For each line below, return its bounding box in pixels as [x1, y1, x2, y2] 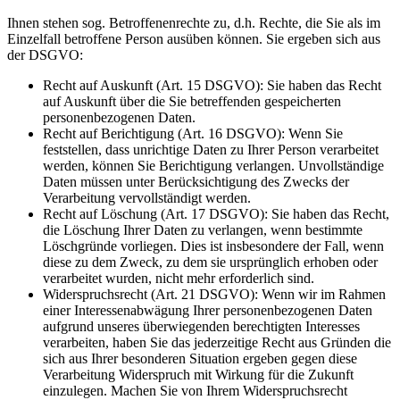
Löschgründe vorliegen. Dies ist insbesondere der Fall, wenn [43, 238, 384, 254]
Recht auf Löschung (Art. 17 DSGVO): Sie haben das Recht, [43, 206, 389, 222]
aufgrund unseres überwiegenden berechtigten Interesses [43, 319, 360, 335]
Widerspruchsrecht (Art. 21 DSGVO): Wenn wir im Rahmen [43, 287, 386, 303]
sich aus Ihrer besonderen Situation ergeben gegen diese [43, 351, 357, 367]
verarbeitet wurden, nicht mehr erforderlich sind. [43, 271, 314, 287]
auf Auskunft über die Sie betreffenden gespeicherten [43, 94, 341, 110]
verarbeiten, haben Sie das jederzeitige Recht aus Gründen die [43, 335, 391, 351]
